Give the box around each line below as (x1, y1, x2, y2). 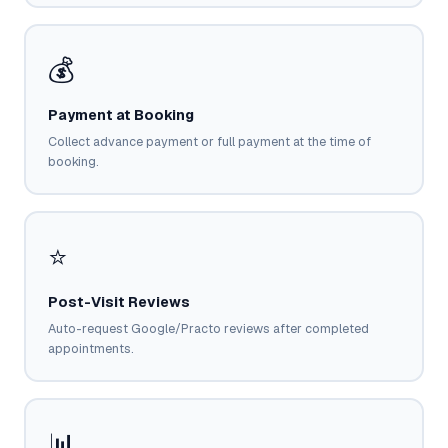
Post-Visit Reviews (47, 292, 190, 311)
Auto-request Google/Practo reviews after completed (47, 319, 369, 337)
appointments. (47, 339, 134, 357)
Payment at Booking (47, 105, 194, 124)
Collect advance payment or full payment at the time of (47, 132, 371, 150)
